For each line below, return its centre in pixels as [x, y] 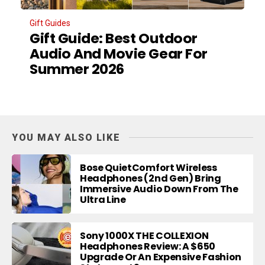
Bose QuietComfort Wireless [148, 167]
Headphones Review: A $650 [148, 246]
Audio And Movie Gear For [119, 53]
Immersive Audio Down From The [159, 189]
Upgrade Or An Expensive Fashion [161, 257]
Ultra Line [103, 199]
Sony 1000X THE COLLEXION [144, 235]
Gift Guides [50, 23]
